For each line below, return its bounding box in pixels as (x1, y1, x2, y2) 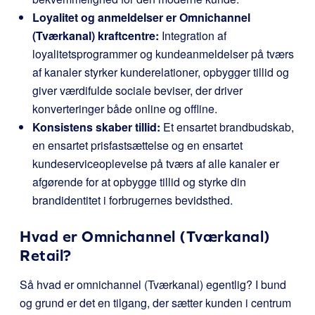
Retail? (20, 247, 72, 264)
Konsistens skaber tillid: (32, 119, 160, 135)
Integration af (159, 27, 226, 44)
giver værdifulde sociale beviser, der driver (32, 82, 243, 98)
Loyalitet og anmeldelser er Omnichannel (32, 9, 250, 25)
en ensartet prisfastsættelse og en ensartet (32, 137, 243, 153)
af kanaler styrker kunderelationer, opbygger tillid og (32, 64, 289, 80)
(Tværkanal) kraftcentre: (32, 27, 159, 44)
